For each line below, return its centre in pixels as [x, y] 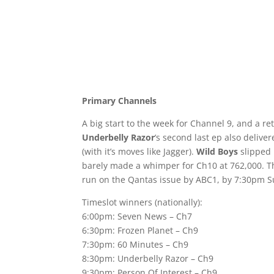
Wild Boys [217, 151]
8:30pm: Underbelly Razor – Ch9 [148, 258]
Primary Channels [120, 100]
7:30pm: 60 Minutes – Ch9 [135, 244]
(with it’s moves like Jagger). [139, 151]
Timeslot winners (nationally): [143, 202]
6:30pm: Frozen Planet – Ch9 [140, 230]
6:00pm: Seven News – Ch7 [137, 216]
